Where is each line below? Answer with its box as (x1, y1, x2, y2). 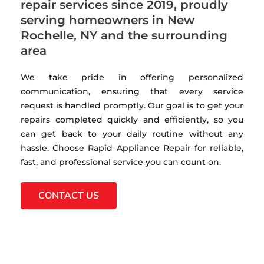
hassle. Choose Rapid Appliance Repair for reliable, (21, 142, 243, 153)
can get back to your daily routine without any (21, 128, 243, 139)
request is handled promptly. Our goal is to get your (21, 100, 243, 111)
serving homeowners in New (21, 12, 194, 27)
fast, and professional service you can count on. (21, 156, 221, 167)
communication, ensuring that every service (21, 85, 243, 97)
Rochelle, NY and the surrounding (21, 28, 227, 42)
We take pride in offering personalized (21, 71, 243, 82)
